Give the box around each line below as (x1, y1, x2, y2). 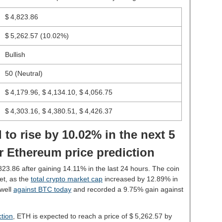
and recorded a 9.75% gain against (71, 185, 183, 193)
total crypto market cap (31, 175, 103, 183)
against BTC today (13, 185, 71, 193)
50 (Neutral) (4, 69, 43, 77)
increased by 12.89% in (103, 175, 178, 183)
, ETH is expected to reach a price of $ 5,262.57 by (13, 212, 172, 220)
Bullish (4, 51, 25, 58)
